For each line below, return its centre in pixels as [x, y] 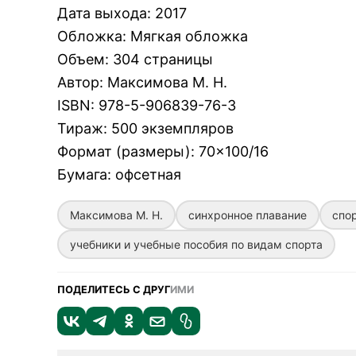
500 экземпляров [172, 128]
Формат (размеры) [124, 151]
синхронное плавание [248, 215]
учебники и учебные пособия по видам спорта [196, 244]
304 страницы [163, 59]
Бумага [82, 174]
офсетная [148, 174]
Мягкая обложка [189, 36]
